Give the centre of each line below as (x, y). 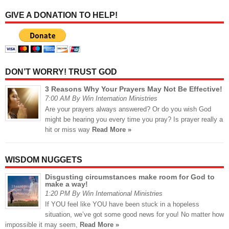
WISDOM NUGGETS (44, 160)
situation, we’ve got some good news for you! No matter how (134, 215)
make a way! (66, 184)
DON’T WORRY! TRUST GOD (61, 72)
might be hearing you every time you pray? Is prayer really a (134, 120)
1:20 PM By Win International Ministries (104, 194)
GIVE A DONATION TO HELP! (61, 15)
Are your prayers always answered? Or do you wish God (128, 109)
